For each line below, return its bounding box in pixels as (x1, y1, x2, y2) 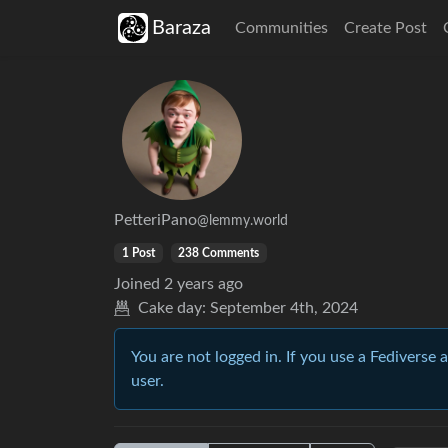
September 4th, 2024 (210, 300, 358, 316)
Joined (114, 276, 160, 292)
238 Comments (178, 247, 260, 259)
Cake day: (138, 300, 206, 316)
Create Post (344, 20, 427, 36)
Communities (235, 20, 328, 36)
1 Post (121, 247, 155, 259)
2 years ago (164, 276, 243, 292)
